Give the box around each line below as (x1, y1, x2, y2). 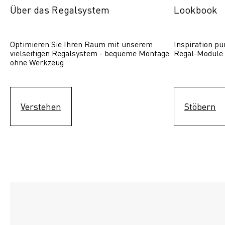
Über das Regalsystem (10, 3, 109, 16)
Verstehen (21, 100, 61, 112)
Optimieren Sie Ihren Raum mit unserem (10, 38, 153, 49)
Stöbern (184, 100, 216, 112)
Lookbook (174, 3, 217, 16)
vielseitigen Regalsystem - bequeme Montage (10, 47, 169, 58)
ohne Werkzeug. (10, 56, 66, 67)
